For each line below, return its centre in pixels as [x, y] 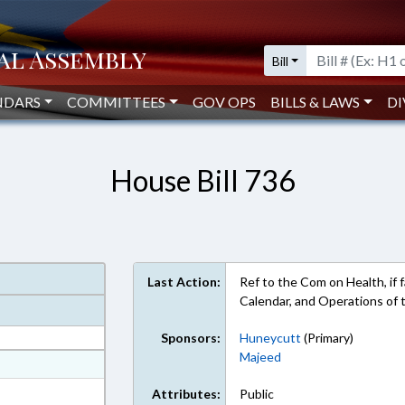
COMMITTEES [117, 102]
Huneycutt [271, 338]
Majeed [261, 357]
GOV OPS [225, 102]
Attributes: [187, 394]
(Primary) [328, 338]
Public [257, 394]
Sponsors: [191, 338]
